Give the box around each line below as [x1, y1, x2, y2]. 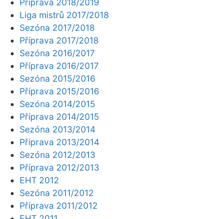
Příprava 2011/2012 [20, 200, 98, 211]
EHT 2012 [20, 175, 59, 185]
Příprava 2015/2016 [20, 86, 99, 96]
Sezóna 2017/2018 [20, 22, 95, 33]
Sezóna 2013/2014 [20, 124, 95, 134]
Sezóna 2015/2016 [20, 73, 95, 84]
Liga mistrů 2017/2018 [20, 10, 109, 20]
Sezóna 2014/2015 [20, 99, 95, 109]
